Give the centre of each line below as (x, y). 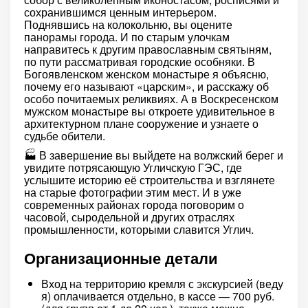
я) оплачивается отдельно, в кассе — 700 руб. (158, 296)
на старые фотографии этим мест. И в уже (133, 192)
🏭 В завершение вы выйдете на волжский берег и (154, 155)
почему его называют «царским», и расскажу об (146, 86)
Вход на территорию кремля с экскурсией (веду (162, 284)
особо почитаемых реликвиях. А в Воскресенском (151, 99)
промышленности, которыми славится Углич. (139, 229)
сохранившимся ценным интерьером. (120, 12)
